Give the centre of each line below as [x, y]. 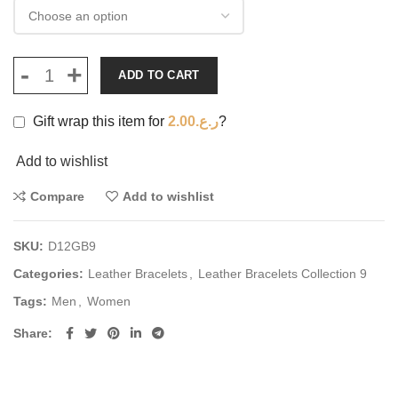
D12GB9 [72, 246]
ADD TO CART [159, 75]
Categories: [50, 274]
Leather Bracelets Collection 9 [283, 274]
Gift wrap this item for [99, 121]
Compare [57, 196]
